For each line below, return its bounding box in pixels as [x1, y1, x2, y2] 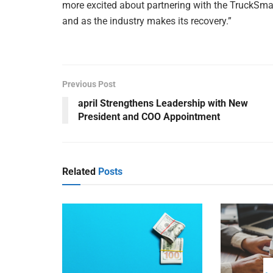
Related [62, 165, 96, 177]
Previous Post [62, 79, 116, 89]
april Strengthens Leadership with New [78, 97, 248, 109]
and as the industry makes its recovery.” [62, 15, 232, 27]
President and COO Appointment [78, 110, 220, 122]
